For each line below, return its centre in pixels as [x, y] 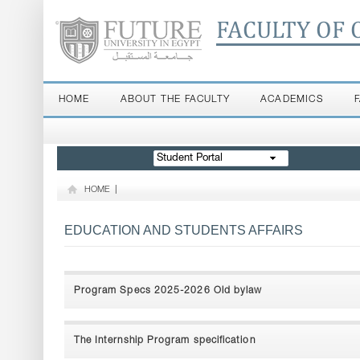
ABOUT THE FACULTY [175, 100]
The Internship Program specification [164, 341]
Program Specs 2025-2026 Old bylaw [168, 291]
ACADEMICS [292, 100]
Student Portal [189, 159]
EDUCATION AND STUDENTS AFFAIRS [183, 230]
